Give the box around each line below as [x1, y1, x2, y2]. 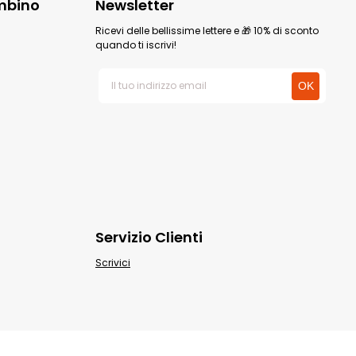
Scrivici [95, 256, 130, 269]
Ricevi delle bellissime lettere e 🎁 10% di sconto [95, 24, 319, 37]
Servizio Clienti [95, 227, 203, 247]
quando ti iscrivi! [95, 38, 176, 52]
